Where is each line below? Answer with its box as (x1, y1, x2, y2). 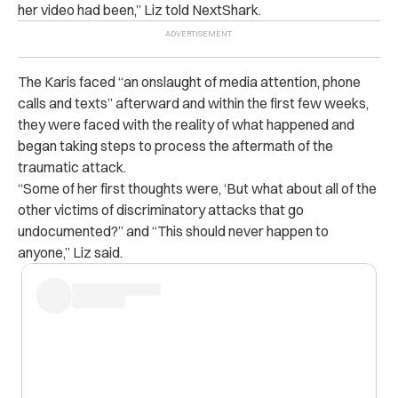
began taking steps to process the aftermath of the (18, 136, 333, 155)
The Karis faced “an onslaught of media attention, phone (18, 72, 361, 91)
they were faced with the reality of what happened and (18, 115, 354, 133)
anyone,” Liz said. (18, 243, 123, 261)
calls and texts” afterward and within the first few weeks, (18, 93, 369, 112)
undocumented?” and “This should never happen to (18, 221, 329, 240)
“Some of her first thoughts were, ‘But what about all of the (18, 179, 377, 197)
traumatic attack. (18, 157, 126, 176)
